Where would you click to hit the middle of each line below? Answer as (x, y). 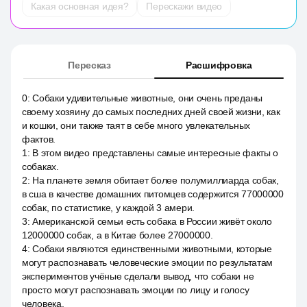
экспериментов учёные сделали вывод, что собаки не (138, 276)
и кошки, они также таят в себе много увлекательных (136, 125)
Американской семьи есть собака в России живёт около (152, 221)
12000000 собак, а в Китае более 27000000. (118, 235)
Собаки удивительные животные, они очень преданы (148, 98)
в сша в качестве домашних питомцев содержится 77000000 (153, 194)
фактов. (39, 139)
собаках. (40, 167)
